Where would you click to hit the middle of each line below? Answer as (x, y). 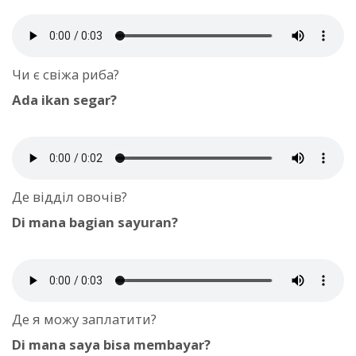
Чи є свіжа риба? (66, 74)
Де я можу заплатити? (84, 319)
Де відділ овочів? (70, 197)
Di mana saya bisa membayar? (111, 345)
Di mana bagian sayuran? (95, 222)
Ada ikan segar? (64, 99)
